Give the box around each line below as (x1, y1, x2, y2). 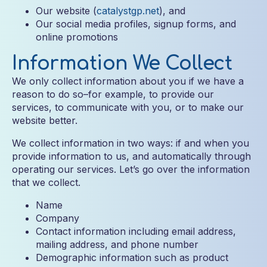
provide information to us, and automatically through (12, 150, 251, 162)
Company (36, 212, 79, 224)
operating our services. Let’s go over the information (12, 163, 250, 175)
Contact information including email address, (36, 225, 236, 237)
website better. (12, 114, 77, 126)
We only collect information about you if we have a (12, 75, 244, 87)
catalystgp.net (97, 5, 159, 17)
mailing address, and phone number (36, 238, 198, 250)
